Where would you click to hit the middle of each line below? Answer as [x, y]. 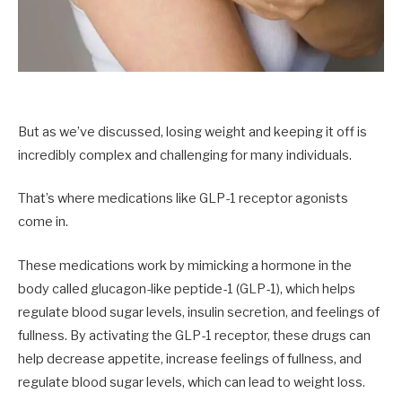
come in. [43, 222]
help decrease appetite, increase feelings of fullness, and [190, 358]
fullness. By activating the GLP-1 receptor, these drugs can [194, 335]
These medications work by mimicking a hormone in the [185, 265]
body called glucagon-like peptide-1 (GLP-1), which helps [187, 288]
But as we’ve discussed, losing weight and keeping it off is [192, 132]
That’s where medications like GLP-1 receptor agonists [183, 199]
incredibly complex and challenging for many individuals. [185, 156]
